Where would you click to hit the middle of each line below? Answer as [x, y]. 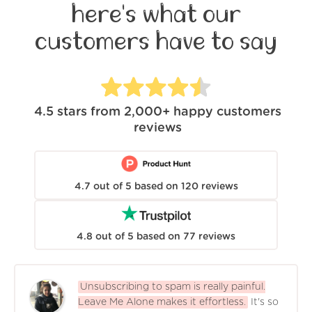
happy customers [227, 112]
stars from [89, 112]
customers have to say [156, 41]
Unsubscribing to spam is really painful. [173, 287]
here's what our [156, 14]
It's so [265, 302]
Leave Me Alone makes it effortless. [162, 302]
